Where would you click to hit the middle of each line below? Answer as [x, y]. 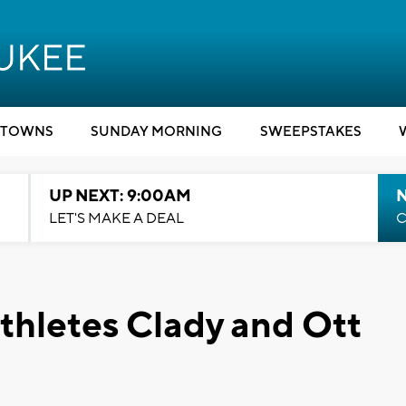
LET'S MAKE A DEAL [116, 218]
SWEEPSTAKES [310, 132]
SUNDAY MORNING [156, 132]
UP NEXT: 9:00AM [120, 196]
